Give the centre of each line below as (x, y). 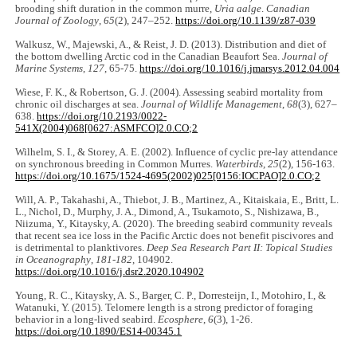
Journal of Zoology (57, 21)
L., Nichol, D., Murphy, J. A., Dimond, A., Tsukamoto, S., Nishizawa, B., (167, 212)
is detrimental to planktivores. (81, 248)
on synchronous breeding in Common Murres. (116, 165)
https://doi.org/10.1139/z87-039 (246, 21)
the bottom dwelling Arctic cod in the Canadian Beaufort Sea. (149, 57)
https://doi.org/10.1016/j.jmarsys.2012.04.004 (240, 69)
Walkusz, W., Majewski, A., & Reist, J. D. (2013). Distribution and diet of (171, 45)
